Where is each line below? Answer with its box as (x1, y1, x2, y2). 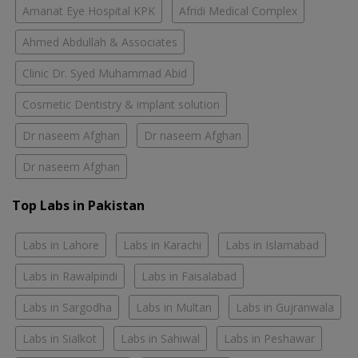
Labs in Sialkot (22, 331, 97, 347)
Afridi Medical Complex (179, 3, 297, 19)
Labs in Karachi (123, 237, 201, 253)
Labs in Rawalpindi (22, 268, 117, 284)
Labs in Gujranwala (236, 300, 334, 316)
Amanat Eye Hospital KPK (22, 3, 155, 19)
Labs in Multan (136, 300, 212, 316)
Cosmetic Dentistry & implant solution (22, 97, 220, 113)
